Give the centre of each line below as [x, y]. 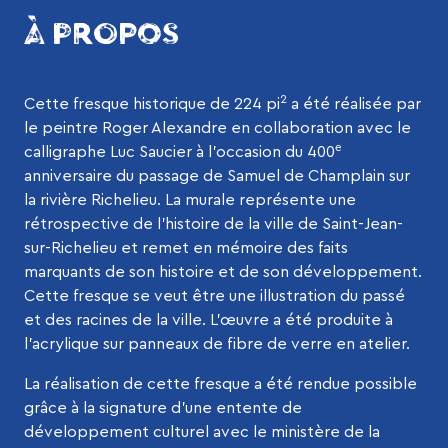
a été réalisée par [354, 103]
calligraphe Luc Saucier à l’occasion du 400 [179, 151]
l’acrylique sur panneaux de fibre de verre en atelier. [217, 343]
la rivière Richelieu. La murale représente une [190, 199]
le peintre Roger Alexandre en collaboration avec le [217, 127]
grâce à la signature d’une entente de [163, 407]
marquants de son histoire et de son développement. [223, 271]
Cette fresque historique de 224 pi [152, 103]
